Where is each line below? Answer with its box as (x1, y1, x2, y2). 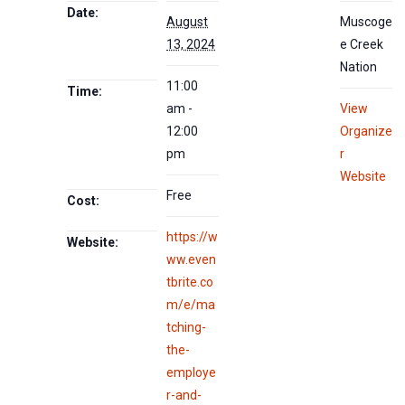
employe (166, 364, 217, 380)
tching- (166, 319, 207, 334)
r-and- (166, 387, 202, 402)
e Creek (340, 36, 384, 52)
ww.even (166, 251, 217, 267)
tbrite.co (166, 274, 214, 289)
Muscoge (340, 14, 393, 29)
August (166, 14, 209, 29)
